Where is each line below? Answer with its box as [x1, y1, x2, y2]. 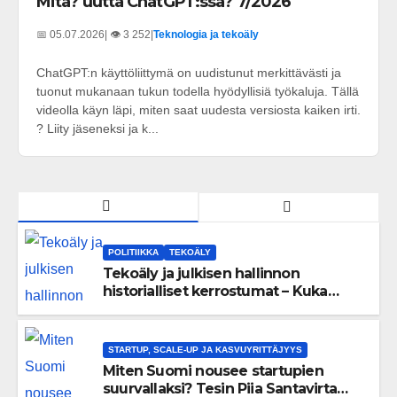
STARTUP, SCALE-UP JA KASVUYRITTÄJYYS [108, 345, 302, 355]
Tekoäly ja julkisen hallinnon [103, 265, 300, 283]
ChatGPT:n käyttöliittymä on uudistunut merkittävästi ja [36, 65, 341, 80]
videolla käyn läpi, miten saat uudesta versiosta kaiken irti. [36, 102, 361, 117]
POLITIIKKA [108, 247, 159, 258]
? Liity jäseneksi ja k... [36, 121, 159, 136]
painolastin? [103, 318, 186, 336]
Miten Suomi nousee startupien [103, 362, 323, 380]
